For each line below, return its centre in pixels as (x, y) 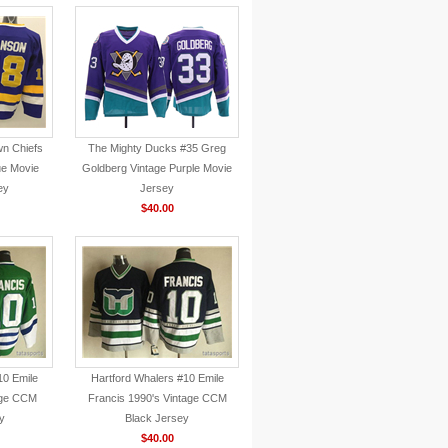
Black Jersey (157, 418)
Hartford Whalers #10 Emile (157, 378)
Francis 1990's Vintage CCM (157, 398)
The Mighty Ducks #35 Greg (157, 148)
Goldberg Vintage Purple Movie (157, 168)
